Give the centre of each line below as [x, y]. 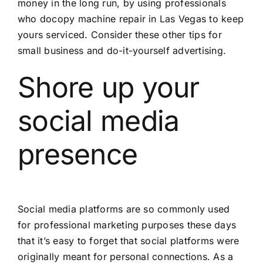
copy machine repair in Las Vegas [129, 18]
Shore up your [108, 87]
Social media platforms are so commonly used [124, 209]
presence [77, 154]
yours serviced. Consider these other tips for [119, 34]
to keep [225, 18]
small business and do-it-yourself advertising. [122, 50]
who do [35, 18]
